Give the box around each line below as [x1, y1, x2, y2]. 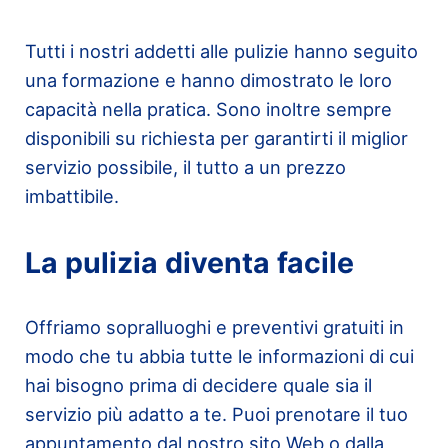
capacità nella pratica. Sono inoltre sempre [24, 98, 392, 121]
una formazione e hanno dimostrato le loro [24, 69, 392, 92]
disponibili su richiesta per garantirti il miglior [24, 127, 408, 150]
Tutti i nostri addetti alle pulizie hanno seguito [24, 40, 418, 63]
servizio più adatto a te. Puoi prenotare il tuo [24, 403, 408, 426]
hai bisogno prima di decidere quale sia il [24, 374, 372, 397]
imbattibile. [24, 185, 119, 208]
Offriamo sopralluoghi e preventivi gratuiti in [24, 316, 404, 339]
